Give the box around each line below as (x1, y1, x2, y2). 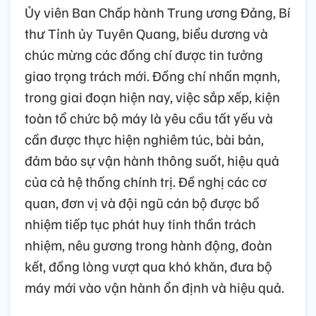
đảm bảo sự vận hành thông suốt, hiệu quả (25, 150, 279, 169)
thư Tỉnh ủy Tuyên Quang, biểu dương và (25, 23, 268, 42)
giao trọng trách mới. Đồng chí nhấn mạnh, (25, 66, 280, 85)
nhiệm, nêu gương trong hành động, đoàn (25, 235, 272, 254)
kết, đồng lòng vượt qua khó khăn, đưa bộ (25, 256, 272, 275)
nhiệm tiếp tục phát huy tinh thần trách (25, 214, 256, 233)
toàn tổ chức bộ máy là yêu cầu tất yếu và (25, 108, 273, 127)
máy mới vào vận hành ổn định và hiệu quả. (25, 277, 284, 296)
